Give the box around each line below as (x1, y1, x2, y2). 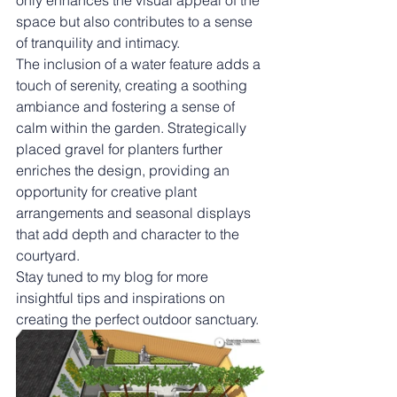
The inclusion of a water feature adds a (16, 55, 264, 73)
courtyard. (16, 246, 80, 264)
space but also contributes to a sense (16, 12, 256, 30)
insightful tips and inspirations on (16, 289, 229, 307)
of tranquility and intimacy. (16, 34, 180, 51)
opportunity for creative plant (16, 183, 200, 200)
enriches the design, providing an (16, 161, 233, 179)
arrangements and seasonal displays (16, 204, 254, 222)
